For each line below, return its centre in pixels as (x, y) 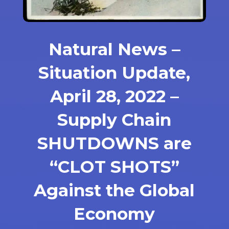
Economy (114, 213)
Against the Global (114, 190)
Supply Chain (114, 119)
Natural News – (114, 49)
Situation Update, (114, 72)
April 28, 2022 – (114, 96)
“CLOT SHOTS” (114, 166)
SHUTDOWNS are (114, 143)
